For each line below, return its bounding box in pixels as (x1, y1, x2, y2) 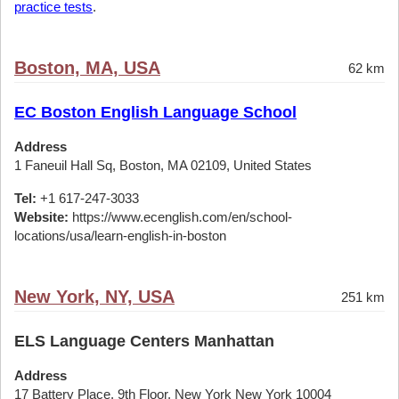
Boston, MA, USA (14, 58, 160, 77)
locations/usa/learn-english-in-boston (14, 228, 226, 243)
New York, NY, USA (14, 287, 175, 306)
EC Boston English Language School (14, 103, 297, 121)
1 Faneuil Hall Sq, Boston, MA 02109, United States (14, 158, 312, 173)
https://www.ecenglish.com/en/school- (69, 209, 292, 224)
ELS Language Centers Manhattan (14, 332, 274, 350)
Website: (14, 209, 69, 224)
